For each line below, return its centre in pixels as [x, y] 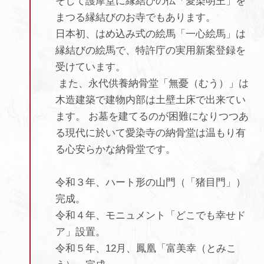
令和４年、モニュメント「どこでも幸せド [150, 215]
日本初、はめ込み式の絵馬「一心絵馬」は [150, 34]
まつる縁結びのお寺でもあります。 [135, 17]
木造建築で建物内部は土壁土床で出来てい [150, 100]
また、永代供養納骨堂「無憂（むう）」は [152, 83]
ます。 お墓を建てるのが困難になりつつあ [152, 116]
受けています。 [90, 67]
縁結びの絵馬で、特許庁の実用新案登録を [150, 50]
